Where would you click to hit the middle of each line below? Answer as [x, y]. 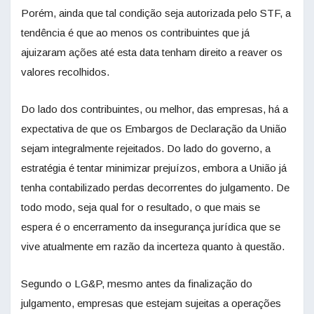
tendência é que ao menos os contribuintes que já [135, 33]
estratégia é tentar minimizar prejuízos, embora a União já [154, 168]
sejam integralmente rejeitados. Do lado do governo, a [146, 149]
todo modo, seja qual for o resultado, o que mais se [141, 207]
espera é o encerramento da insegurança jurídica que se [151, 227]
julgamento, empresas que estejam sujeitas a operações [151, 303]
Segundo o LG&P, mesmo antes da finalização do [137, 284]
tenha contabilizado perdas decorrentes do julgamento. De [155, 188]
